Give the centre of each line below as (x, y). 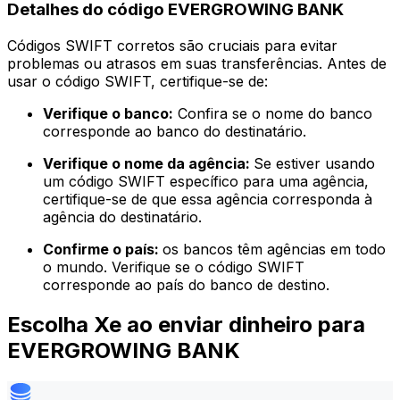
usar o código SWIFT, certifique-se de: (137, 82)
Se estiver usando (314, 164)
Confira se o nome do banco (273, 114)
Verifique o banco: (108, 114)
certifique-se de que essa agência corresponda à (208, 200)
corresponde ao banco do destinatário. (175, 132)
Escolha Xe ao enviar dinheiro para (186, 324)
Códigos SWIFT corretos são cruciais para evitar (172, 46)
